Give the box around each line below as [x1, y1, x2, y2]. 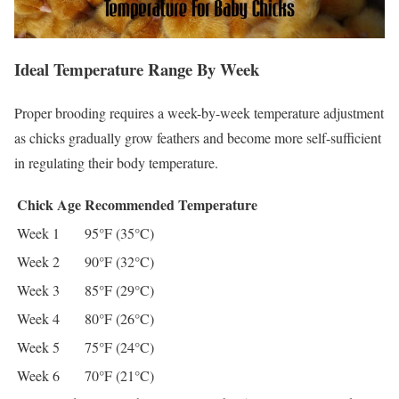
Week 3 [17, 280, 60, 299]
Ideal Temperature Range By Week [14, 57, 259, 82]
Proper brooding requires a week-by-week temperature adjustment [14, 102, 384, 122]
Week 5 [17, 337, 60, 356]
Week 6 [17, 365, 60, 385]
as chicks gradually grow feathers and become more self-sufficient [14, 127, 381, 147]
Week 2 [17, 251, 60, 271]
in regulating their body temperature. [14, 152, 218, 172]
